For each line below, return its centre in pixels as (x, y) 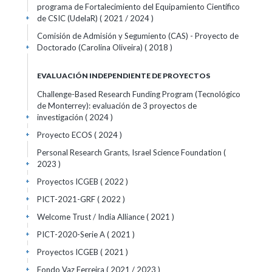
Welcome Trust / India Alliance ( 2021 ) (106, 217)
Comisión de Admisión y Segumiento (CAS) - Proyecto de (138, 36)
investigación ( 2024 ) (75, 117)
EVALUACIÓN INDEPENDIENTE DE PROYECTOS (124, 76)
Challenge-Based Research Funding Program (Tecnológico (139, 94)
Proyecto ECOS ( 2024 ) (80, 135)
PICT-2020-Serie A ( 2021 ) (86, 234)
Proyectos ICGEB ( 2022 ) (83, 182)
